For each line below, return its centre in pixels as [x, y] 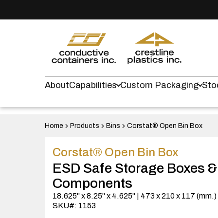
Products [85, 126]
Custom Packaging [159, 85]
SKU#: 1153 [74, 206]
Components [92, 183]
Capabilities [93, 85]
